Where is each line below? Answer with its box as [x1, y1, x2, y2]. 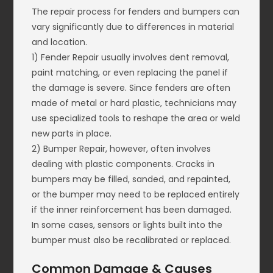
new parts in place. [32, 127, 112, 140]
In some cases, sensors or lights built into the [32, 219, 223, 232]
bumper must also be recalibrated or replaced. [32, 234, 232, 247]
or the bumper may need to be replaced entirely [32, 188, 240, 201]
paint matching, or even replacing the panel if [32, 66, 229, 79]
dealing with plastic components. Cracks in [32, 158, 215, 171]
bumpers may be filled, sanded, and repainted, [32, 173, 231, 186]
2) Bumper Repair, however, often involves [32, 143, 211, 155]
